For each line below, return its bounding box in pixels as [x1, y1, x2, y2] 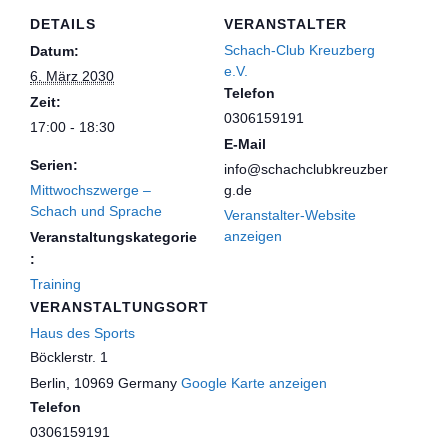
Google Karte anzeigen [181, 374, 327, 391]
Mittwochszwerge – [30, 181, 151, 198]
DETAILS [30, 15, 96, 32]
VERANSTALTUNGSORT [30, 298, 209, 315]
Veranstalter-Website [224, 206, 356, 223]
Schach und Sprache [30, 202, 162, 219]
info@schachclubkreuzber [224, 160, 388, 177]
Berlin [30, 374, 66, 391]
